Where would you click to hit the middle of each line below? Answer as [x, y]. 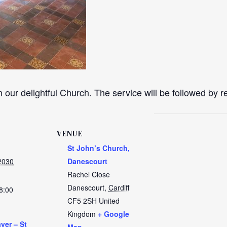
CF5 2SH [82, 201]
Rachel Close [89, 174]
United [109, 201]
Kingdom [82, 214]
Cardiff [119, 187]
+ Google [113, 214]
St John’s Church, [99, 148]
